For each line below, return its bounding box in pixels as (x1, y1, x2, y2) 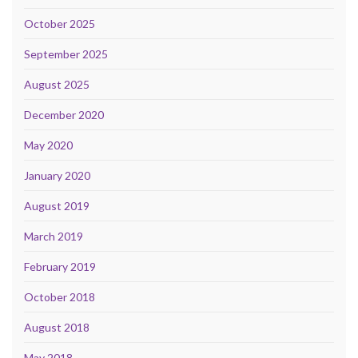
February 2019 (24, 260, 96, 274)
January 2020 (24, 169, 90, 183)
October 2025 (24, 17, 95, 31)
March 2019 (24, 229, 83, 244)
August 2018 (24, 320, 89, 335)
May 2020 (24, 138, 73, 153)
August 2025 (24, 78, 89, 92)
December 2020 (24, 108, 104, 122)
